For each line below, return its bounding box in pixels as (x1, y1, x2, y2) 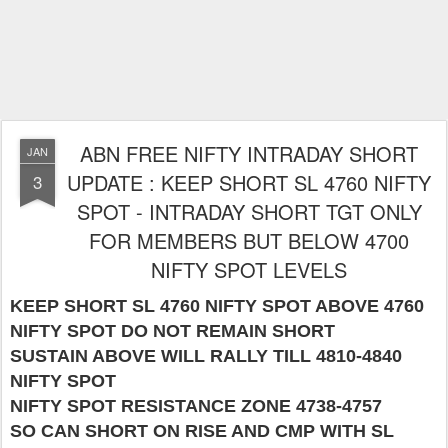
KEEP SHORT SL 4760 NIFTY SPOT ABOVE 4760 (10, 296, 424, 316)
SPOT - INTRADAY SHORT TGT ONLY (76, 197, 422, 226)
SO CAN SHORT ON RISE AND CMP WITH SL (10, 421, 394, 441)
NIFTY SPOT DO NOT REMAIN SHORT (10, 321, 335, 341)
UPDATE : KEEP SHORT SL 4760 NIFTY (67, 168, 431, 197)
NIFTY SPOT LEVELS (151, 255, 347, 284)
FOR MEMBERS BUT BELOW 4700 (89, 226, 409, 255)
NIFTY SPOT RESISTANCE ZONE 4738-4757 (10, 396, 382, 416)
